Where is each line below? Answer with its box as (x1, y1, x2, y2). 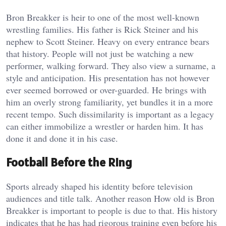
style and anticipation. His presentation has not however (6, 72, 209, 84)
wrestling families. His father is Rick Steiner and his (6, 23, 198, 36)
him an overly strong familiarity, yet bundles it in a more (6, 96, 213, 108)
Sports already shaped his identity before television (6, 180, 193, 192)
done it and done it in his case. (6, 132, 118, 145)
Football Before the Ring (6, 154, 132, 170)
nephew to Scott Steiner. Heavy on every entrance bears (6, 35, 209, 48)
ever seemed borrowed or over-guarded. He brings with (6, 84, 206, 96)
